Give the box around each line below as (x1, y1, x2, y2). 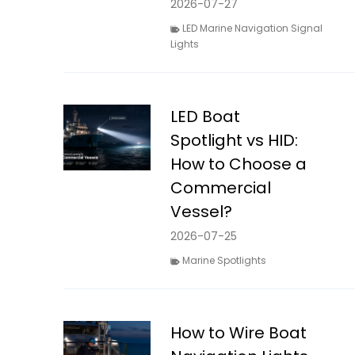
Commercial (170, 177, 272, 200)
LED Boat (170, 105, 241, 128)
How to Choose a (170, 153, 307, 176)
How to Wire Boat (170, 322, 307, 345)
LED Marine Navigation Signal (182, 21, 323, 36)
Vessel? (170, 200, 233, 223)
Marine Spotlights (182, 254, 267, 268)
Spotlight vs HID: (170, 129, 299, 152)
